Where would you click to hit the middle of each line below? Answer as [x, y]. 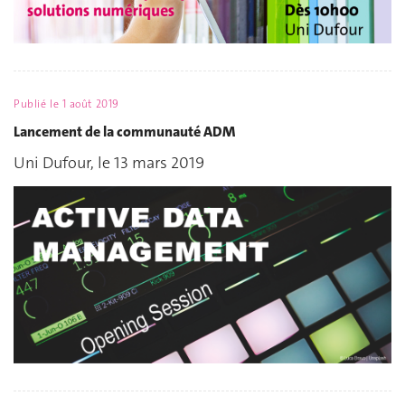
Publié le [38, 104]
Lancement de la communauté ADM [124, 131]
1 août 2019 [90, 104]
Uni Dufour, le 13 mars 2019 [109, 163]
